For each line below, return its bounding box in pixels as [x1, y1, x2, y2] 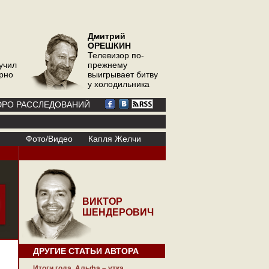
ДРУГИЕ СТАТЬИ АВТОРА [33, 246, 139, 256]
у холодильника [88, 79, 150, 89]
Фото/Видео [26, 134, 73, 144]
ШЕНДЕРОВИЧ [82, 207, 154, 217]
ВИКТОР [82, 196, 122, 207]
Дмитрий [88, 31, 125, 41]
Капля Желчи [88, 134, 141, 144]
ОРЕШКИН [88, 41, 131, 50]
